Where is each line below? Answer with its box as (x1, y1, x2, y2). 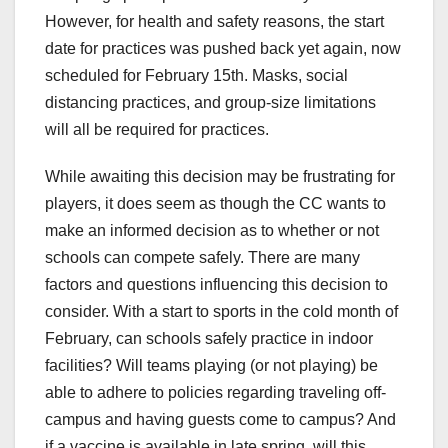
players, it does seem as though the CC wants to (45, 195, 386, 213)
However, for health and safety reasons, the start (45, 13, 384, 31)
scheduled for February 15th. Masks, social (45, 67, 348, 85)
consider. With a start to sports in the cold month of (45, 303, 398, 321)
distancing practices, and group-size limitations (45, 94, 376, 112)
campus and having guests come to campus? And (45, 411, 396, 429)
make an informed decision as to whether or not (45, 222, 379, 240)
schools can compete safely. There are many (45, 249, 360, 267)
